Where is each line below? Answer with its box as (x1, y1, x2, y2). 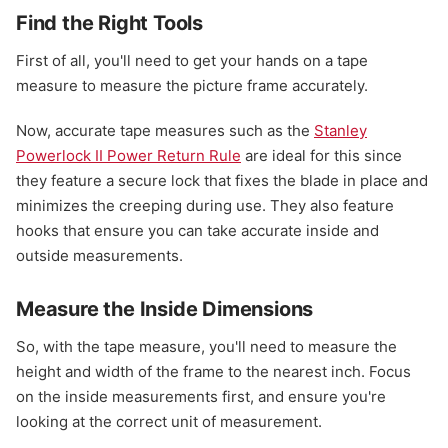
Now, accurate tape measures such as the (16, 120, 314, 140)
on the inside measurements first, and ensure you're (16, 386, 386, 406)
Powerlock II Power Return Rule (16, 145, 241, 165)
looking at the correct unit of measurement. (16, 411, 326, 431)
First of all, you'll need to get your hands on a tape (16, 50, 368, 70)
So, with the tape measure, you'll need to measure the (16, 336, 397, 356)
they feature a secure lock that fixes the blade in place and (16, 170, 428, 190)
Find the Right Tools (16, 10, 203, 35)
